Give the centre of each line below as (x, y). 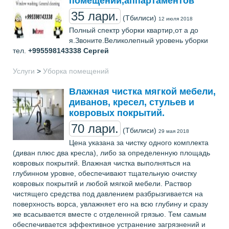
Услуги (24, 71)
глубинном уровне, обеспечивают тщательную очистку (105, 173)
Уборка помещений (76, 71)
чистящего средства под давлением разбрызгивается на (108, 194)
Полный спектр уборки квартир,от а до (134, 30)
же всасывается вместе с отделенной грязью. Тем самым (110, 214)
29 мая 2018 (174, 131)
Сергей (96, 51)
